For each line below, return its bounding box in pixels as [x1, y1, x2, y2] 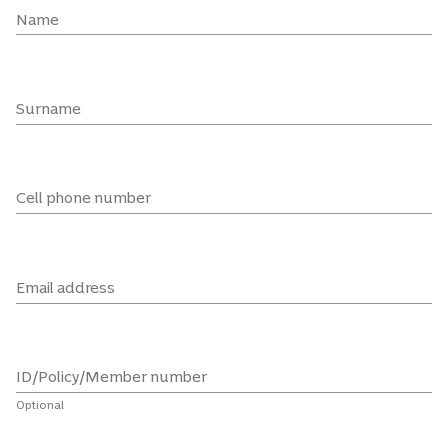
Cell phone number [15, 188, 151, 208]
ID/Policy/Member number [15, 367, 207, 387]
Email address [15, 277, 115, 297]
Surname [15, 98, 81, 118]
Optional [15, 398, 64, 413]
